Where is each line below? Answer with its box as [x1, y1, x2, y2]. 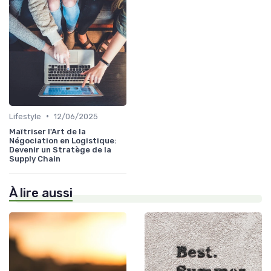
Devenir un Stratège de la [9, 145, 111, 154]
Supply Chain [9, 154, 60, 163]
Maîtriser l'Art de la [9, 126, 86, 136]
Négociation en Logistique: [9, 135, 117, 145]
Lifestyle [9, 111, 41, 121]
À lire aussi [9, 185, 73, 200]
